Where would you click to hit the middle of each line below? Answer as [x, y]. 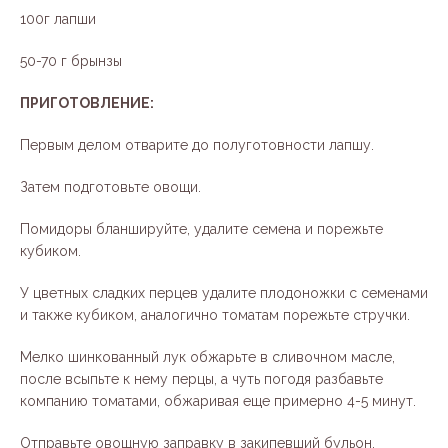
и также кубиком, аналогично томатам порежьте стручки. [215, 315]
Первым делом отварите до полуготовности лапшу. [197, 145]
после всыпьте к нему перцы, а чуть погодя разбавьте [201, 379]
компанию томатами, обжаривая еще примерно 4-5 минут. [218, 401]
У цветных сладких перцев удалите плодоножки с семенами [224, 293]
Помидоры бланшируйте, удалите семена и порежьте [201, 229]
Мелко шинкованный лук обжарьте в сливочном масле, [207, 357]
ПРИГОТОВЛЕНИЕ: [87, 103]
